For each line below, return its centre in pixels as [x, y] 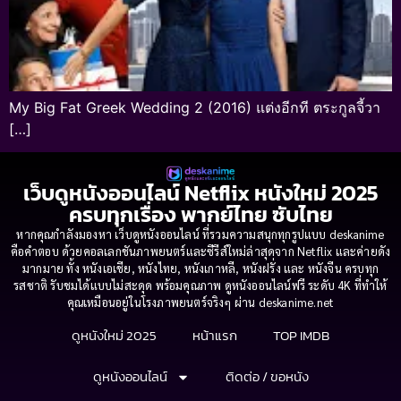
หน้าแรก [215, 336]
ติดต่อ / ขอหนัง [267, 377]
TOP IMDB [301, 336]
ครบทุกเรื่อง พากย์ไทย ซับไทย [200, 215]
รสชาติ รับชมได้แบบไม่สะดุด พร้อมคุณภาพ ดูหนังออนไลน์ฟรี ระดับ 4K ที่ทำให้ [200, 286]
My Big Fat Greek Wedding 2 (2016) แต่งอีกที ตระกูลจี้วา [195, 107]
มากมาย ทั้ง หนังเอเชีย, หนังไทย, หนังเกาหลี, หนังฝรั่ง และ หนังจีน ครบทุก [200, 269]
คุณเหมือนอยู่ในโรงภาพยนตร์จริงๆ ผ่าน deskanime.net [200, 303]
